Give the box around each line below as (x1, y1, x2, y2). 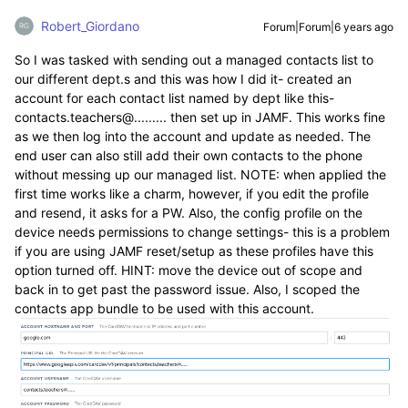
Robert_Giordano (41, 18, 139, 34)
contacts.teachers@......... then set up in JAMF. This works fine (15, 109, 385, 125)
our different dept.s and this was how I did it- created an (15, 71, 352, 87)
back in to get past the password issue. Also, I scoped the (15, 281, 360, 297)
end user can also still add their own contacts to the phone (15, 148, 362, 163)
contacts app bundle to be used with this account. (15, 301, 314, 316)
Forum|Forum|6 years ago (263, 20, 393, 34)
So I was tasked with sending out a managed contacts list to (15, 52, 373, 67)
